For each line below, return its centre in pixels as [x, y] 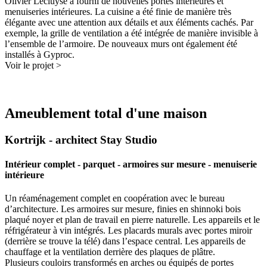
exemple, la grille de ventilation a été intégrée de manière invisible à [131, 33]
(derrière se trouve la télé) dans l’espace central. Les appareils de [125, 241]
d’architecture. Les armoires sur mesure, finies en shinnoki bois [123, 209]
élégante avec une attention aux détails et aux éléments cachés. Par [129, 23]
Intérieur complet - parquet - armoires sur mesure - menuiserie [131, 164]
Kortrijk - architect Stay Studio [81, 139]
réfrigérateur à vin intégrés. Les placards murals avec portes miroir [128, 231]
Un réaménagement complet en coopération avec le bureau [115, 198]
